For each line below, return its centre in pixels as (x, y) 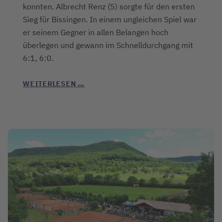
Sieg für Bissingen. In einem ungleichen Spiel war (110, 20)
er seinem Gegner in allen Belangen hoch (96, 32)
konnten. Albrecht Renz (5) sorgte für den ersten (109, 7)
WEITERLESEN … (54, 84)
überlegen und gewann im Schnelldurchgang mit (108, 45)
